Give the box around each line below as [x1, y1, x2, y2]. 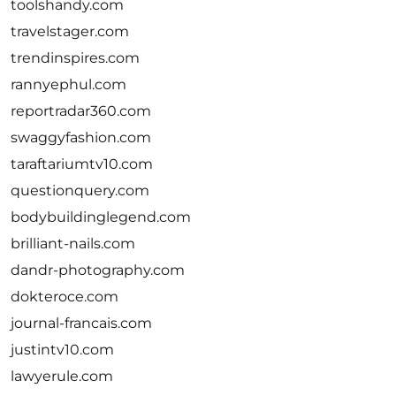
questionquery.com [11, 182, 149, 199]
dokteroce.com [11, 288, 118, 305]
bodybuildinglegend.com [11, 209, 191, 225]
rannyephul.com [11, 76, 126, 93]
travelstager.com [11, 23, 129, 40]
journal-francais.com [11, 315, 152, 331]
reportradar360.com [11, 103, 151, 119]
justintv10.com [11, 341, 114, 358]
